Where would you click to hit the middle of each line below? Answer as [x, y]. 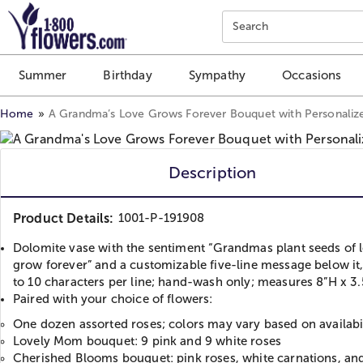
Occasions [312, 75]
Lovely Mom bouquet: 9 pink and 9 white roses [149, 341]
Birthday [128, 75]
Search [250, 26]
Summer [43, 75]
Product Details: [64, 218]
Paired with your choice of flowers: [113, 299]
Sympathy [217, 75]
